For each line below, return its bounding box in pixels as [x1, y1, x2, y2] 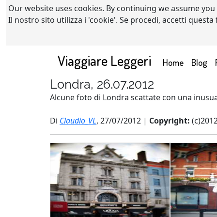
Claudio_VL [60, 115, 96, 126]
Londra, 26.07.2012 [50, 77, 154, 92]
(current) [183, 55, 216, 68]
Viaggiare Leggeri [58, 51, 151, 69]
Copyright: [149, 115, 192, 126]
